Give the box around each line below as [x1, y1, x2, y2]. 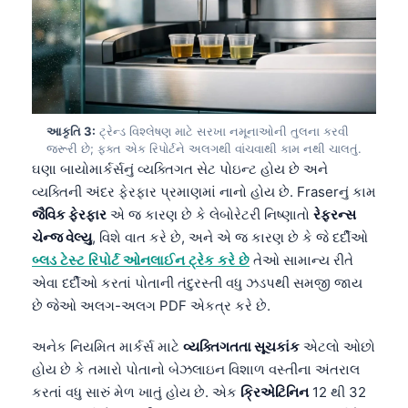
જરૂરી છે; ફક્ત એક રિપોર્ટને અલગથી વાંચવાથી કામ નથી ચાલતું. [46, 140, 362, 156]
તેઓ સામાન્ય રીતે [250, 250, 353, 269]
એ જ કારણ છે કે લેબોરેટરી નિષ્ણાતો [107, 205, 313, 223]
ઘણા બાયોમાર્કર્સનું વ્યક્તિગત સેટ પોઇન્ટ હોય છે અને [32, 159, 328, 178]
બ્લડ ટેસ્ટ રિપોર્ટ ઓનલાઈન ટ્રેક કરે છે [32, 250, 250, 269]
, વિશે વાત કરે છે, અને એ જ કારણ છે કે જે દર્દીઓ [92, 228, 368, 246]
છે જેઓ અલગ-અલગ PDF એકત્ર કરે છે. [32, 296, 270, 314]
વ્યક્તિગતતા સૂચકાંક [183, 337, 300, 355]
